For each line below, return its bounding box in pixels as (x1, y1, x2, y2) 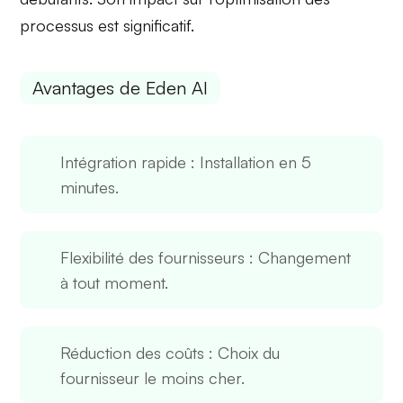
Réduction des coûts (60, 342, 205, 363)
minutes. (60, 176, 120, 197)
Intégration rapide (60, 151, 187, 172)
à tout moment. (60, 272, 169, 292)
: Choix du (204, 342, 281, 363)
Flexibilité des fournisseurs (60, 246, 246, 267)
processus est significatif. (20, 15, 195, 36)
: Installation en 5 (186, 151, 312, 172)
